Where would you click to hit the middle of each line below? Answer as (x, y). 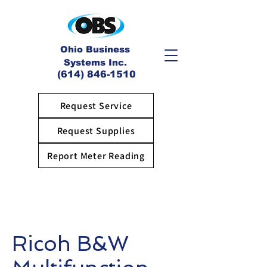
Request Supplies (96, 131)
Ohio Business (95, 49)
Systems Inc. (95, 62)
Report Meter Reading (96, 156)
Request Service (96, 105)
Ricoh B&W (70, 243)
